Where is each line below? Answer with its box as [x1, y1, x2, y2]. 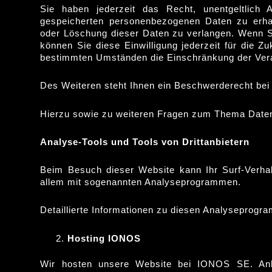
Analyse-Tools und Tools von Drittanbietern [40, 136, 250, 147]
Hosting [67, 233, 106, 243]
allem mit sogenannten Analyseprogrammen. [40, 177, 242, 187]
